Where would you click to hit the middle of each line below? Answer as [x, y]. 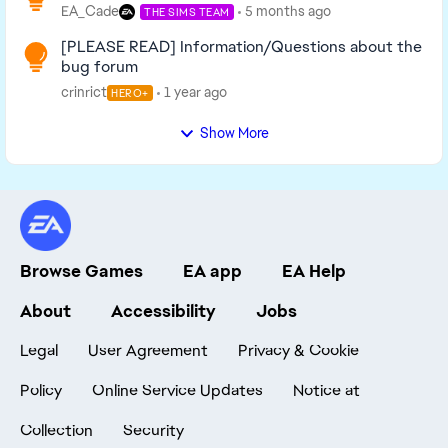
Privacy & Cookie [298, 350]
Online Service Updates [177, 390]
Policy [41, 390]
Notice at [326, 390]
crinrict [84, 92]
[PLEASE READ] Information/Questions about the [241, 46]
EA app [212, 271]
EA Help [314, 271]
